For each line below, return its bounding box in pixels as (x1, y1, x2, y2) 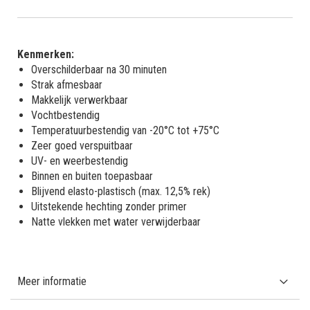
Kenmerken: (17, 47, 74, 61)
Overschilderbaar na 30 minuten (31, 62, 167, 76)
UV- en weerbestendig (31, 154, 128, 167)
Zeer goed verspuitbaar (31, 138, 133, 152)
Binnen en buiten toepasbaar (31, 169, 153, 183)
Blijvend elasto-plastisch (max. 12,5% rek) (31, 184, 210, 198)
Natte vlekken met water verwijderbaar (31, 215, 201, 228)
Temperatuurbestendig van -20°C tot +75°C (31, 123, 219, 137)
